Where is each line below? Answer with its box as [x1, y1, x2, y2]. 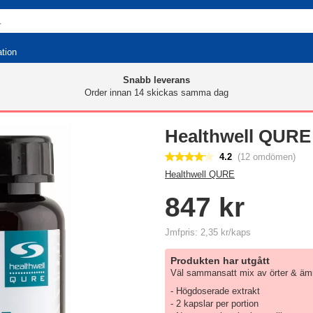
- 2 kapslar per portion [170, 298, 259, 309]
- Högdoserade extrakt [170, 286, 260, 296]
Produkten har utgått [170, 255, 270, 266]
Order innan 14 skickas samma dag [85, 87, 228, 98]
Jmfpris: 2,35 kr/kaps [165, 227, 251, 238]
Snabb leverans [123, 75, 190, 85]
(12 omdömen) [238, 152, 296, 162]
